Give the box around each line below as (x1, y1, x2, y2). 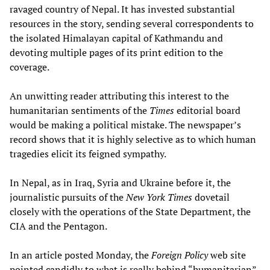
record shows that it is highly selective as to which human (10, 133, 256, 146)
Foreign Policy (151, 248, 208, 262)
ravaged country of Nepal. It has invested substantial (10, 2, 235, 16)
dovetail (192, 190, 230, 204)
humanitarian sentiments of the (10, 104, 149, 118)
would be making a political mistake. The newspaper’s (10, 118, 241, 132)
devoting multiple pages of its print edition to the (10, 46, 223, 60)
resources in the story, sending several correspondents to (10, 17, 254, 31)
